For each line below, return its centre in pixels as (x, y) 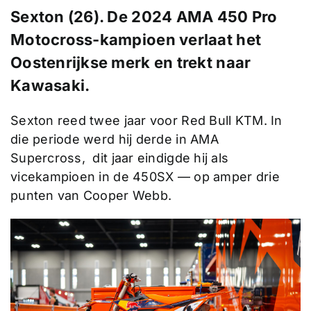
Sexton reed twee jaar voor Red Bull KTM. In (146, 120)
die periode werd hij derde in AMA (114, 139)
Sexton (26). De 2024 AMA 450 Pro (144, 16)
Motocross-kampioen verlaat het (136, 39)
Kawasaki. (50, 85)
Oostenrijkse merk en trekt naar (131, 62)
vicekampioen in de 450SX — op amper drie (145, 176)
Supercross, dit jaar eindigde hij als (119, 158)
